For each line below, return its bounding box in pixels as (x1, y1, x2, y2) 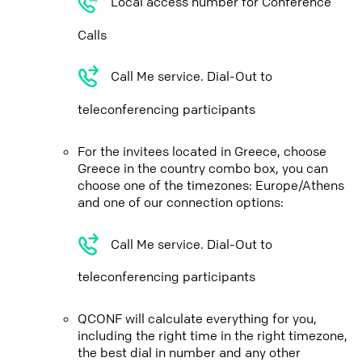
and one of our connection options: (78, 193, 284, 211)
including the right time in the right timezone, (78, 327, 347, 345)
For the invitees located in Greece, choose (78, 142, 326, 160)
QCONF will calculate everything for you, (78, 310, 317, 328)
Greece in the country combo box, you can (78, 159, 328, 177)
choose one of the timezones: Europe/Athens (78, 176, 344, 194)
